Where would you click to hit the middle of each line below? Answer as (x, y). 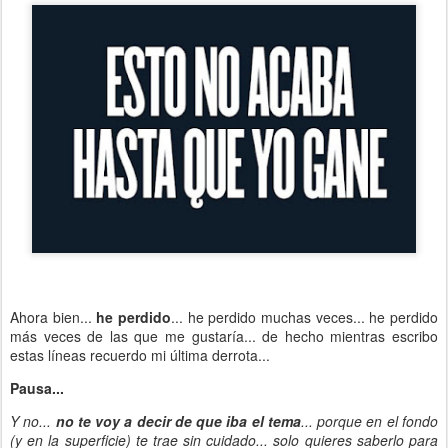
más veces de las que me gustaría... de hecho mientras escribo (224, 335)
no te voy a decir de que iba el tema (178, 420)
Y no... (33, 420)
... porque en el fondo (369, 420)
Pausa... (37, 387)
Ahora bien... (53, 316)
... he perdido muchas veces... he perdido (305, 316)
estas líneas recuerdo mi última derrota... (140, 354)
